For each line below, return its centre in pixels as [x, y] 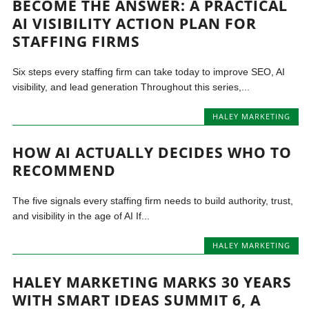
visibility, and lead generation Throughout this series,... [131, 87]
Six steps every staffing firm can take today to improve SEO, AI [149, 71]
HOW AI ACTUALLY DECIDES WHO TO [152, 153]
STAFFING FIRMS [77, 41]
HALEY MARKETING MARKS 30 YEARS [152, 282]
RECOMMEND [64, 171]
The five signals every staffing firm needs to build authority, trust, [153, 201]
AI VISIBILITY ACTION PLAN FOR [135, 23]
